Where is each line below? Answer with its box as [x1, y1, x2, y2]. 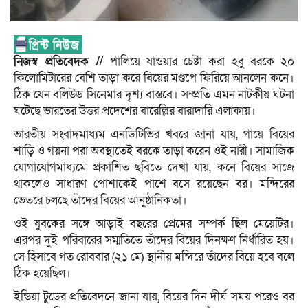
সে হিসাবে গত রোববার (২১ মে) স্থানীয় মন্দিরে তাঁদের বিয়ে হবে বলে [14, 248, 294, 265]
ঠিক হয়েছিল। [14, 265, 71, 281]
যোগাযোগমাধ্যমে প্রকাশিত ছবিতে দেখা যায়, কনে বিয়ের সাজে [14, 159, 294, 175]
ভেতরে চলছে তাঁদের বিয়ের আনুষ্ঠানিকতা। [14, 192, 187, 208]
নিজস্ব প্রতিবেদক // [14, 53, 104, 69]
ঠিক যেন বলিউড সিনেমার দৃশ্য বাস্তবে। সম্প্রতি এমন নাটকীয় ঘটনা [14, 86, 294, 102]
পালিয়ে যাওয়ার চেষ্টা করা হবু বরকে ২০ [103, 53, 295, 69]
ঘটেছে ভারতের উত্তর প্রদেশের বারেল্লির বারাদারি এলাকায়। [14, 102, 256, 119]
